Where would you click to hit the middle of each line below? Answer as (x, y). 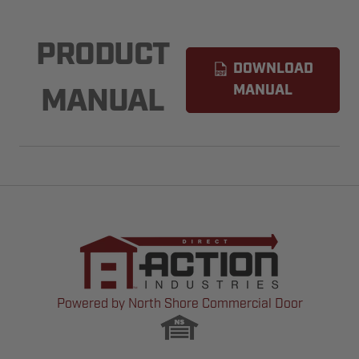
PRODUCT (103, 56)
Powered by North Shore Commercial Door (179, 303)
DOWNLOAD (272, 69)
